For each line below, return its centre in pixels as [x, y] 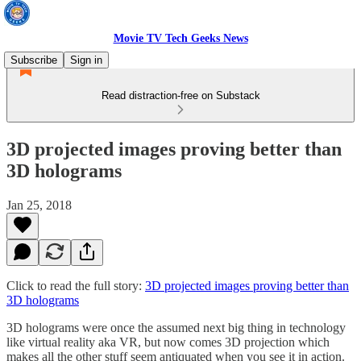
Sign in [86, 60]
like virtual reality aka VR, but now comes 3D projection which [168, 342]
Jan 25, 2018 [39, 205]
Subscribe [34, 60]
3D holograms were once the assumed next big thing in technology [176, 327]
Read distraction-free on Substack [180, 95]
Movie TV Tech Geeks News [180, 38]
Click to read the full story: [76, 285]
